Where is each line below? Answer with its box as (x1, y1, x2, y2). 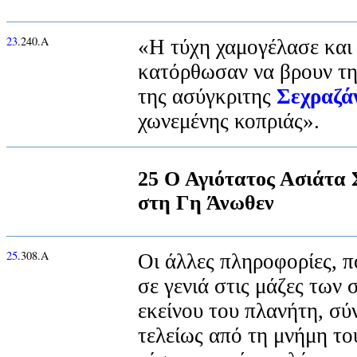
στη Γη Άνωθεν (138, 191, 274, 215)
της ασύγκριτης (138, 84, 277, 108)
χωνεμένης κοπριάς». (138, 108, 320, 133)
